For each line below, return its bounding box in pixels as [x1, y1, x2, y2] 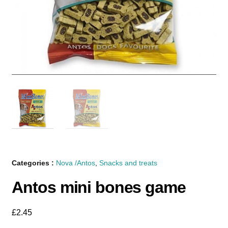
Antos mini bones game [12, 178, 186, 197]
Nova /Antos [56, 159, 96, 167]
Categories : [12, 159, 56, 167]
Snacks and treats [99, 159, 158, 167]
